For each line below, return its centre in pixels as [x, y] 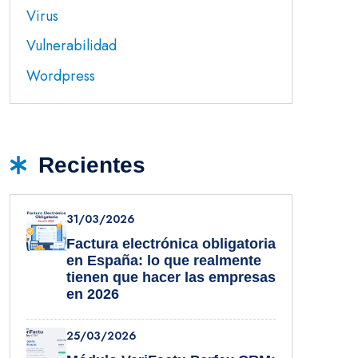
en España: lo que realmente [164, 261]
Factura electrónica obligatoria [171, 244]
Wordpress [61, 76]
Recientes [92, 165]
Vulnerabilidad [72, 46]
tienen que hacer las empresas [171, 278]
